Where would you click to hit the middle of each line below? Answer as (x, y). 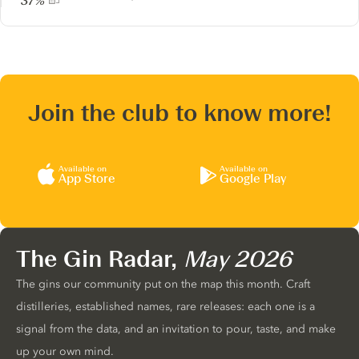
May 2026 (238, 258)
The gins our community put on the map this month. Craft (163, 284)
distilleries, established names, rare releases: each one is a (165, 306)
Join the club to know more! (179, 113)
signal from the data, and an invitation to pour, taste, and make (176, 329)
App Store (87, 179)
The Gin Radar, (100, 258)
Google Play (253, 179)
